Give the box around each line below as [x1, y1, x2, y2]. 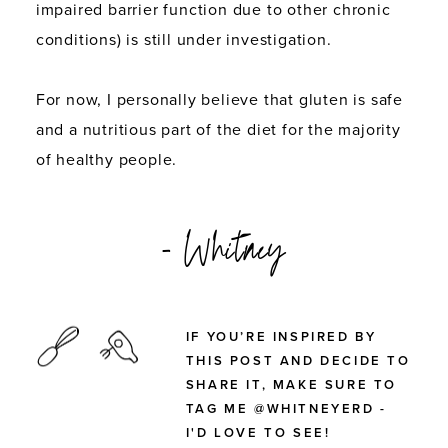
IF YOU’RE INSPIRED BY [185, 329, 377, 346]
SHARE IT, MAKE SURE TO [185, 377, 398, 394]
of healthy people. [35, 150, 178, 171]
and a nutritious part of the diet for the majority [35, 120, 401, 141]
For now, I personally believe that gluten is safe [35, 90, 404, 111]
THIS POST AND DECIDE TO [185, 353, 411, 370]
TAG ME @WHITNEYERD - [185, 401, 387, 418]
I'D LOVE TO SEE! [185, 425, 331, 442]
